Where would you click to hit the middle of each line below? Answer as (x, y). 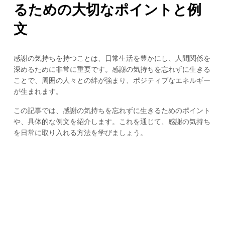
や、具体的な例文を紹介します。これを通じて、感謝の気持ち (112, 122)
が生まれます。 (38, 91)
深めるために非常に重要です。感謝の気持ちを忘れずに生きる (112, 69)
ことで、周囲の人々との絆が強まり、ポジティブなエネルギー (112, 80)
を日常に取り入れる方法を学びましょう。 (80, 133)
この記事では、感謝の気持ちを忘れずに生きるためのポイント (112, 111)
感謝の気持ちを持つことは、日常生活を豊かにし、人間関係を (112, 58)
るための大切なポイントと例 (107, 10)
